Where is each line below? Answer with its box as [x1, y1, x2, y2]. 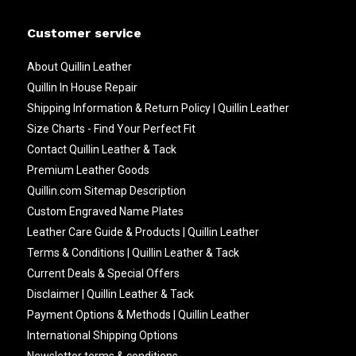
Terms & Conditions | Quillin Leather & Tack [26, 246, 239, 259]
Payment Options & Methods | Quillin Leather [26, 308, 250, 321]
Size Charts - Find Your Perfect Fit [26, 122, 195, 135]
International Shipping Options [26, 329, 178, 342]
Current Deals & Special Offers [26, 267, 180, 280]
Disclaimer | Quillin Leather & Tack [26, 288, 194, 300]
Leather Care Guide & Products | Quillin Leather [26, 226, 259, 238]
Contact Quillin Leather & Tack [26, 143, 176, 156]
